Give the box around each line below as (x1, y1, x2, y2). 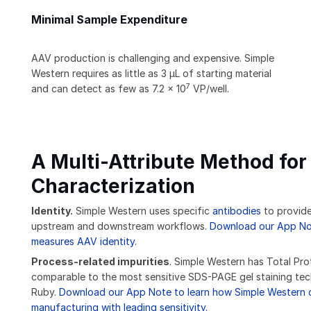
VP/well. (190, 83, 229, 95)
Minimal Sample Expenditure (31, 13, 187, 27)
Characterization (31, 174, 195, 199)
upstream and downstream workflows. (31, 220, 210, 233)
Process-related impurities (31, 255, 169, 268)
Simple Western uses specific (73, 205, 212, 217)
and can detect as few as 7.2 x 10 (31, 83, 186, 95)
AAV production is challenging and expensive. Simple (31, 52, 274, 65)
